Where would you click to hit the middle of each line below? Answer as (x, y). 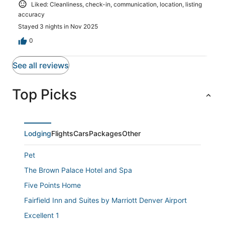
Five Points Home (52, 185)
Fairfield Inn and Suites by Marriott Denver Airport (105, 200)
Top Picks (44, 95)
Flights (62, 134)
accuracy (31, 15)
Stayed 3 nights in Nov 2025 (58, 27)
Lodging (38, 134)
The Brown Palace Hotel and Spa (78, 170)
